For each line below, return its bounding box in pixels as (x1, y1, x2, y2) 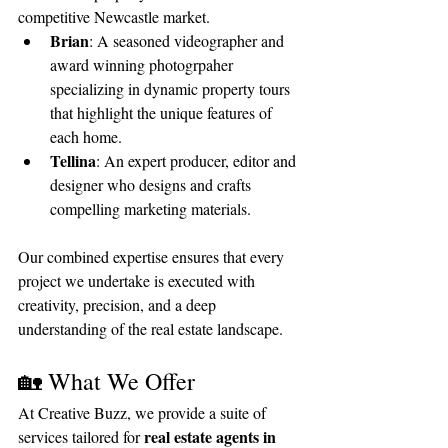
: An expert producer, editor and (96, 149, 300, 171)
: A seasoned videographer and (89, 29, 288, 51)
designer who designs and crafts (50, 173, 255, 195)
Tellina (50, 148, 96, 172)
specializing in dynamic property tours (50, 77, 294, 99)
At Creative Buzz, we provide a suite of (18, 401, 270, 423)
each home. (50, 125, 122, 147)
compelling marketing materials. (50, 197, 251, 219)
